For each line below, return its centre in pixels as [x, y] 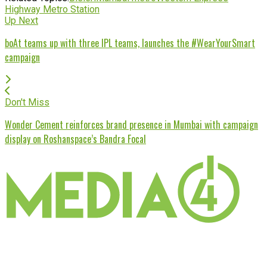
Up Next [21, 20]
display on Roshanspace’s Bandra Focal [75, 139]
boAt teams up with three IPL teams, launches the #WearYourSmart [130, 43]
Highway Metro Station [52, 9]
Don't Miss [27, 102]
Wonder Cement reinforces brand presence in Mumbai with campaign [131, 124]
